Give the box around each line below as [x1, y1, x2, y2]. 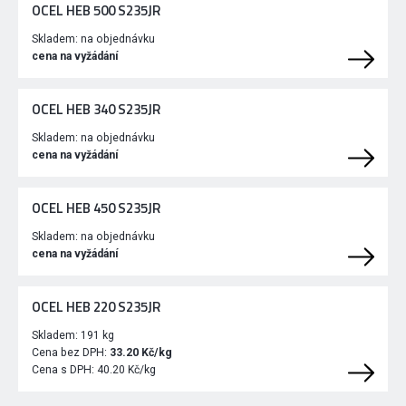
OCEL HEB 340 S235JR [32, 99, 160, 121]
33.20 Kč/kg [110, 346, 172, 360]
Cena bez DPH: [32, 346, 110, 360]
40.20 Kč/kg [97, 363, 156, 377]
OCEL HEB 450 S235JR [32, 198, 160, 219]
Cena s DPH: [32, 363, 97, 377]
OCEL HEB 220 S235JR [32, 296, 160, 318]
